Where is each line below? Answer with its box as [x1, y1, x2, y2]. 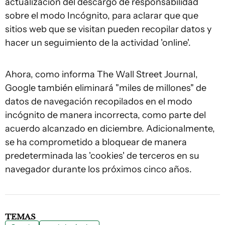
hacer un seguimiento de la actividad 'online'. [5, 37, 191, 48]
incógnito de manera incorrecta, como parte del [5, 109, 206, 121]
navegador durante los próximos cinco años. [5, 164, 192, 175]
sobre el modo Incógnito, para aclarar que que [5, 10, 198, 21]
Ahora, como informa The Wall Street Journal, [5, 69, 198, 80]
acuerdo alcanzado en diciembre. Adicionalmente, [5, 123, 215, 134]
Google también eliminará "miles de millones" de [5, 82, 206, 93]
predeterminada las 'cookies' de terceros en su [5, 150, 199, 161]
